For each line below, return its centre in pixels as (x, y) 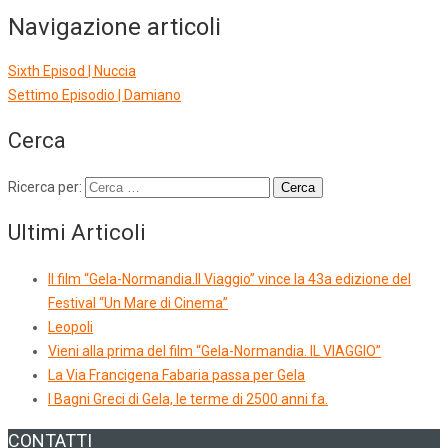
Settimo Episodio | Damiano (94, 95)
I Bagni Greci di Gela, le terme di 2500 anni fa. (188, 399)
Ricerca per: (45, 187)
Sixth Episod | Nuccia (72, 71)
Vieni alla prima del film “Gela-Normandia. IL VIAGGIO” (214, 351)
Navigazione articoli (114, 27)
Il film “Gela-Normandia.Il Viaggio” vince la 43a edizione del (229, 279)
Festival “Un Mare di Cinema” (138, 303)
